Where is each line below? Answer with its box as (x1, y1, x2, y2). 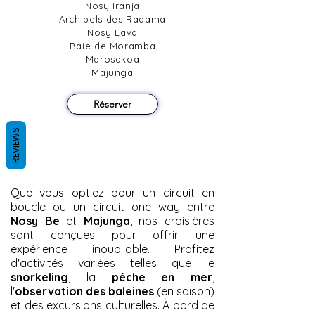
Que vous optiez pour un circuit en (11, 186, 214, 200)
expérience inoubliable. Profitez (11, 242, 214, 256)
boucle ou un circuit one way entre (11, 200, 214, 214)
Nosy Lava (87, 27, 138, 38)
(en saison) (154, 284, 214, 298)
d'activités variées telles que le (11, 256, 214, 270)
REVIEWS (10, 127, 22, 163)
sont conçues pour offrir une (11, 228, 214, 242)
